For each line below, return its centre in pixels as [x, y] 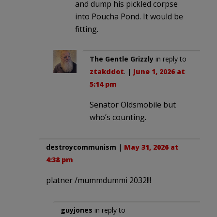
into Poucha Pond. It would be [129, 16]
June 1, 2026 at [159, 71]
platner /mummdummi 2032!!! [99, 180]
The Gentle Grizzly [122, 59]
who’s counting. [118, 117]
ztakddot [107, 71]
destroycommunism [81, 147]
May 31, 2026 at [151, 147]
